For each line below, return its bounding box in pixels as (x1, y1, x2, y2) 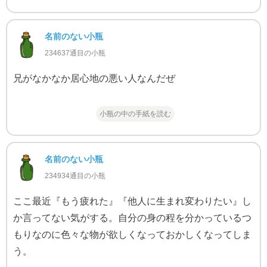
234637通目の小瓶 (44, 49, 105, 58)
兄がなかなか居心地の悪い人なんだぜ (13, 73, 175, 84)
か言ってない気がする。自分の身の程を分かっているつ (13, 213, 252, 223)
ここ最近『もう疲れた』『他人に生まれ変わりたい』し (13, 196, 252, 207)
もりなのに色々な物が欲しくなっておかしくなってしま (13, 229, 252, 240)
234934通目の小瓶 (44, 172, 105, 181)
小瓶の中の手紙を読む (99, 110, 171, 119)
